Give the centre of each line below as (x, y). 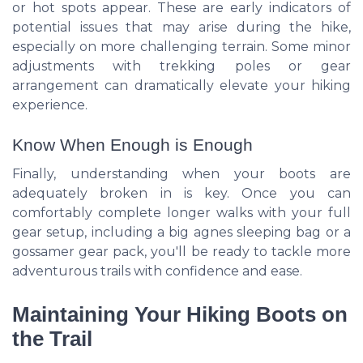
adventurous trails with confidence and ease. (157, 271)
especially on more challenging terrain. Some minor (181, 47)
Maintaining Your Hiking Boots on (180, 314)
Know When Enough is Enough (132, 144)
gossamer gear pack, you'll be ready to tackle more (181, 251)
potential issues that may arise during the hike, (181, 28)
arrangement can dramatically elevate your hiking (181, 86)
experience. (50, 105)
